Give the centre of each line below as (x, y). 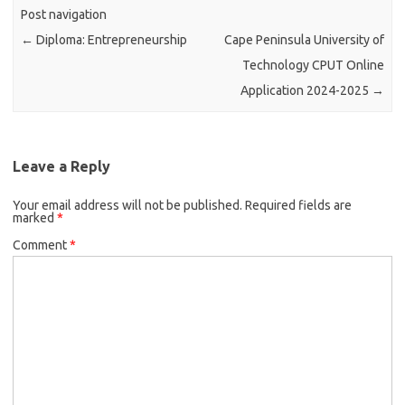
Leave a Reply (61, 166)
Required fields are (298, 205)
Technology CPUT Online (313, 66)
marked (35, 217)
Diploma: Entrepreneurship (111, 40)
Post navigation (64, 15)
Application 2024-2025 (306, 91)
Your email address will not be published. (127, 205)
